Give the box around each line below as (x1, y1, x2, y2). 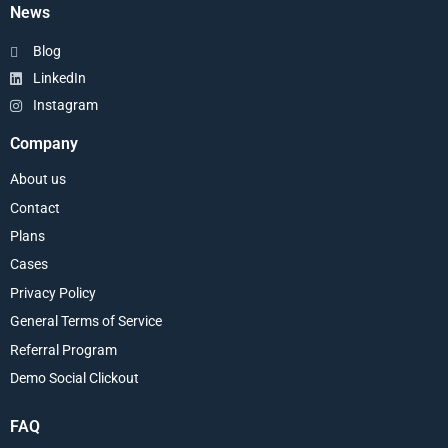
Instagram (32, 97, 98, 114)
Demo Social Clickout (10, 369, 139, 386)
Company (10, 134, 78, 154)
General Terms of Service (10, 313, 162, 330)
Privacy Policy (10, 284, 96, 301)
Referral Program (10, 341, 117, 358)
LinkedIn (32, 70, 86, 87)
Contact (10, 199, 60, 216)
